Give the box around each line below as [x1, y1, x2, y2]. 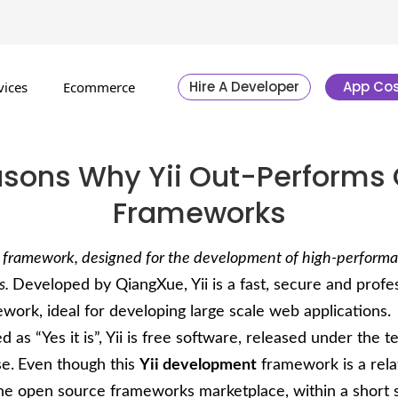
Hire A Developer [188, 77, 299, 96]
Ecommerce [62, 78, 135, 96]
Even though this [18, 357, 139, 373]
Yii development [139, 357, 257, 373]
